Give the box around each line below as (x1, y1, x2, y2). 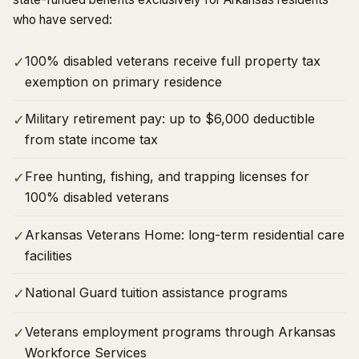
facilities (25, 247, 72, 264)
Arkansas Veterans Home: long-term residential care (25, 226, 345, 243)
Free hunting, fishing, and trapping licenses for (25, 168, 309, 185)
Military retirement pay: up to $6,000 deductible (25, 111, 315, 127)
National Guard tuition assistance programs (25, 284, 288, 301)
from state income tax (25, 131, 158, 148)
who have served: (13, 12, 112, 28)
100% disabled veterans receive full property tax (25, 52, 321, 69)
